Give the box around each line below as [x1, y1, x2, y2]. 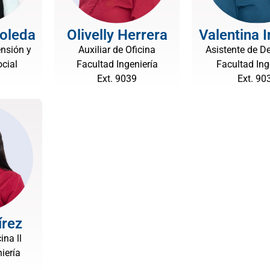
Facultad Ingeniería [76, 58, 158, 70]
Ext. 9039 [97, 73, 137, 84]
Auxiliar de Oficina [78, 44, 155, 55]
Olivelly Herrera [66, 27, 168, 43]
